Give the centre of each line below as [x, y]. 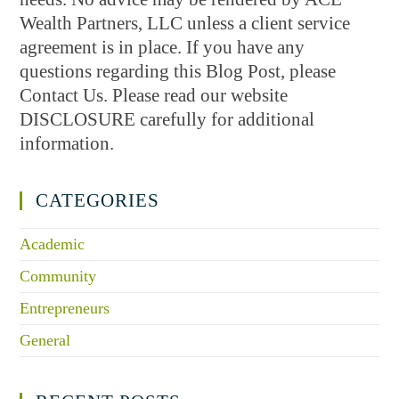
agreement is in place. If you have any [163, 47]
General [45, 340]
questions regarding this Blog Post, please [178, 71]
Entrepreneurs [65, 308]
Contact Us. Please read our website [154, 95]
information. [67, 143]
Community [58, 276]
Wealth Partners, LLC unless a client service [185, 23]
